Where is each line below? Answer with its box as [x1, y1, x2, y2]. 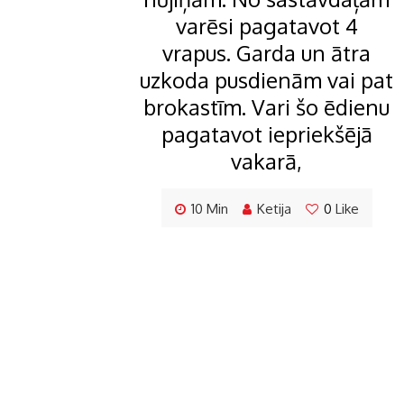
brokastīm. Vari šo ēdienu [143, 93, 390, 122]
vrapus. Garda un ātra [162, 39, 371, 68]
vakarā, [231, 147, 302, 176]
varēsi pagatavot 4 [175, 12, 358, 41]
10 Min [190, 200, 228, 218]
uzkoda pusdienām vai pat [140, 66, 393, 95]
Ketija [256, 200, 291, 218]
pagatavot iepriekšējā [161, 120, 372, 149]
